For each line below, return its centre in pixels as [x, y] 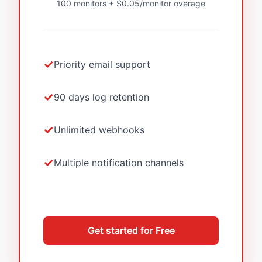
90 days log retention [101, 97]
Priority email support [102, 64]
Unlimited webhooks [99, 130]
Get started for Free [131, 230]
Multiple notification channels [119, 162]
